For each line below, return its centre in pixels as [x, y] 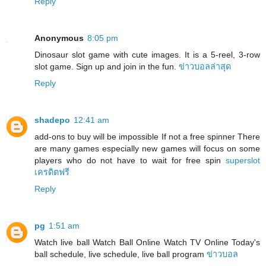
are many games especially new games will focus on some [147, 148]
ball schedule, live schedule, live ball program [121, 254]
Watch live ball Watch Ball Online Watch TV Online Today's [147, 242]
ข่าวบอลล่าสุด [205, 66]
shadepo [52, 120]
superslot [243, 160]
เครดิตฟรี [52, 172]
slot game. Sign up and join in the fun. [107, 66]
